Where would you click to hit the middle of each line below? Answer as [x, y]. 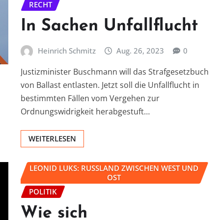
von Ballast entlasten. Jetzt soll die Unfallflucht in [110, 85]
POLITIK [43, 192]
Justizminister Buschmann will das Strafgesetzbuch [115, 72]
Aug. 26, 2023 [140, 50]
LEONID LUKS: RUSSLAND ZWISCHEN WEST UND [114, 168]
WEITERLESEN [52, 139]
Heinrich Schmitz [67, 50]
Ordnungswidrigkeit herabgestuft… [85, 112]
